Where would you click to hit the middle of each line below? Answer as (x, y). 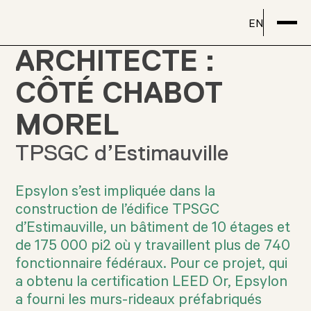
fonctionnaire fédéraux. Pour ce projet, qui (152, 265)
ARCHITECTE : (115, 61)
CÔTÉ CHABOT (119, 93)
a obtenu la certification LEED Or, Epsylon (152, 283)
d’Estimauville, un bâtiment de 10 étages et (153, 229)
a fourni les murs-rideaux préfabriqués (139, 301)
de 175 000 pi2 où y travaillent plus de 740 (153, 247)
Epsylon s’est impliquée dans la (116, 193)
